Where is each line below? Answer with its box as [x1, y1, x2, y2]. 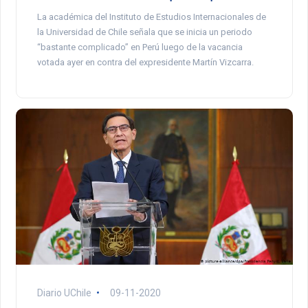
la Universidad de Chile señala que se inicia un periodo [36, 26, 252, 37]
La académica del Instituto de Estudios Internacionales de [36, 11, 266, 22]
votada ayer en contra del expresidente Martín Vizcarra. [36, 56, 254, 67]
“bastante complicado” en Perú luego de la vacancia [36, 41, 243, 52]
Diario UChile [36, 287, 93, 298]
